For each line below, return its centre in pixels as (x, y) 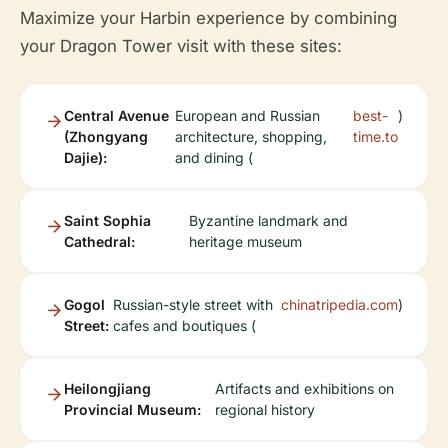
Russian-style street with (193, 304)
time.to (375, 136)
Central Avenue (116, 115)
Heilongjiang (107, 388)
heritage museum (246, 241)
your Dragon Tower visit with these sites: (181, 46)
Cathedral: (99, 241)
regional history (265, 409)
